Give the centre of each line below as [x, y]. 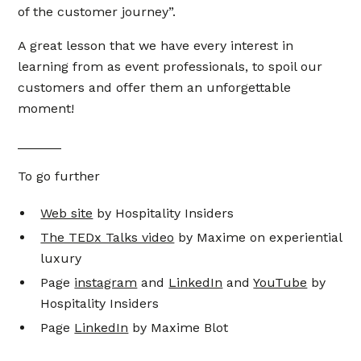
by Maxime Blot [178, 328]
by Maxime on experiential [258, 237]
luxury [61, 258]
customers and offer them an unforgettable [155, 87]
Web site [67, 213]
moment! [46, 108]
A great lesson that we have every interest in [156, 46]
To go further [59, 176]
